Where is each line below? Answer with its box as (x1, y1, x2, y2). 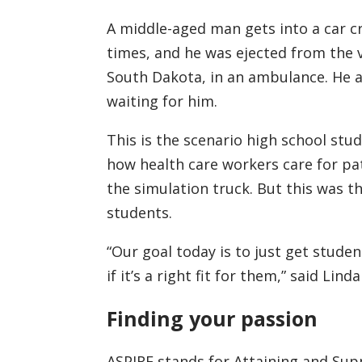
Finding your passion (106, 305, 318, 333)
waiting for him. (106, 91, 217, 112)
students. (106, 203, 172, 223)
